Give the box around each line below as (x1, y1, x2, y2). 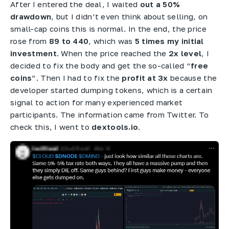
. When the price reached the (56, 48, 169, 58)
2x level (168, 48, 202, 58)
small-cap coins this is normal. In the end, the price (10, 24, 207, 33)
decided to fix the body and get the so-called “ (10, 60, 191, 70)
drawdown (10, 11, 52, 21)
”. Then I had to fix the (32, 73, 122, 82)
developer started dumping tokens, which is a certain (10, 85, 213, 95)
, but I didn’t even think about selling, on (51, 11, 208, 21)
